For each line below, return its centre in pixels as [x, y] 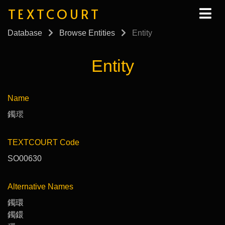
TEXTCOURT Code [43, 142]
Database [25, 33]
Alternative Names [40, 186]
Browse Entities [87, 33]
